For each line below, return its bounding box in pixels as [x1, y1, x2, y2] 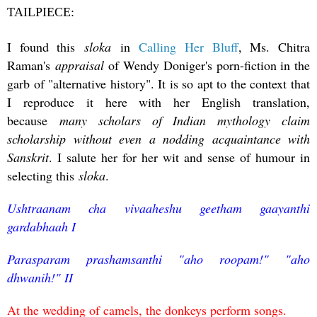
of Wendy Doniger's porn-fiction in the [103, 56, 311, 74]
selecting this [7, 166, 79, 184]
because [7, 111, 59, 129]
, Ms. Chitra [238, 38, 311, 55]
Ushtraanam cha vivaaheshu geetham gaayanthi [7, 199, 310, 217]
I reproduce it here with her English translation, [7, 93, 310, 110]
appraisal [54, 56, 104, 74]
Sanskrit [7, 148, 49, 166]
